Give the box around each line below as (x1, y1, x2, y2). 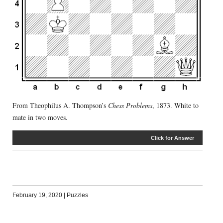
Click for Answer (151, 135, 195, 141)
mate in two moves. (12, 112, 68, 122)
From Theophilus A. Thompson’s (12, 101, 108, 111)
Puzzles (66, 192, 88, 199)
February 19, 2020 (12, 192, 62, 199)
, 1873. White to (152, 101, 199, 111)
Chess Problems (108, 101, 152, 111)
